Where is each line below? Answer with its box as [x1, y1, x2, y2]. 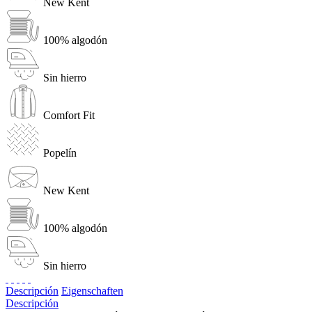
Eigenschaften [61, 284, 123, 297]
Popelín [43, 146, 77, 159]
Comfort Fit [43, 109, 95, 121]
